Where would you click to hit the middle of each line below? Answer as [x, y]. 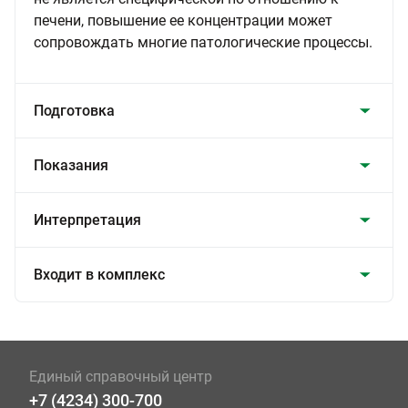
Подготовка [74, 111]
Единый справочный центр [121, 377]
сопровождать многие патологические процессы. [203, 42]
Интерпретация [87, 220]
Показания [71, 165]
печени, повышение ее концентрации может [183, 20]
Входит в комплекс [99, 275]
